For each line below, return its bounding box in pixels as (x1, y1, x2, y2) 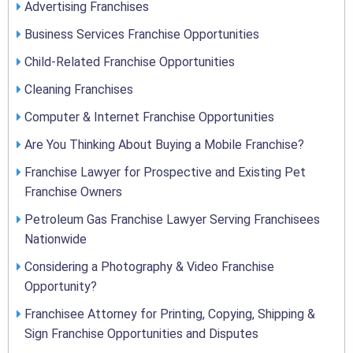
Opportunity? (24, 279, 97, 295)
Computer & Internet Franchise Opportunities (24, 110, 274, 125)
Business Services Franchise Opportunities (24, 27, 259, 43)
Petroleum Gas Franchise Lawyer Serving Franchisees (24, 212, 320, 228)
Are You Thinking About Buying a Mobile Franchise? (24, 137, 304, 153)
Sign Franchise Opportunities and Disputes (24, 326, 258, 342)
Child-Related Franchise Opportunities (24, 54, 235, 70)
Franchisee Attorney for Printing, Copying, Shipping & (24, 307, 315, 322)
